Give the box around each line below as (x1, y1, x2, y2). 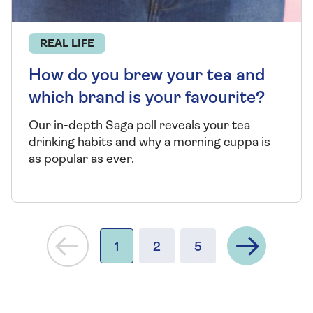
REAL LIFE (40, 38, 94, 50)
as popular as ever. (29, 152, 134, 166)
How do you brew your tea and (29, 67, 265, 85)
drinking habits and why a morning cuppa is (29, 136, 270, 150)
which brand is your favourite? (29, 89, 265, 107)
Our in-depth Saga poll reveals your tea (29, 119, 250, 133)
